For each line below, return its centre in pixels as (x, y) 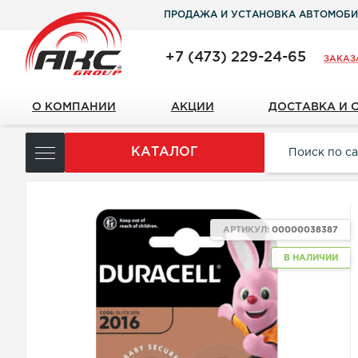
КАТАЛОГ (165, 152)
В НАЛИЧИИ (311, 258)
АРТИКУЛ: (248, 230)
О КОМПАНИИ (74, 107)
